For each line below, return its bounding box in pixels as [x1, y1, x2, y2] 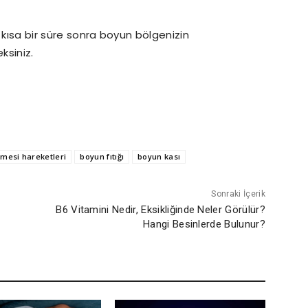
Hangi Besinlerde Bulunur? [142, 218, 265, 230]
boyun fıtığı [80, 151, 124, 162]
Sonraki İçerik [211, 189, 265, 199]
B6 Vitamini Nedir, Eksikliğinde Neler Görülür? [56, 203, 265, 216]
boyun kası [137, 151, 181, 162]
